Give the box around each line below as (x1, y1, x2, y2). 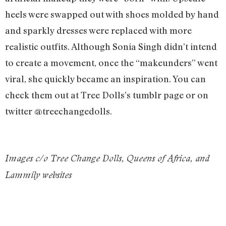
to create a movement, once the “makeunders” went (5, 57, 217, 69)
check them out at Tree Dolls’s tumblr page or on (5, 89, 208, 101)
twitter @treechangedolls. (5, 105, 112, 117)
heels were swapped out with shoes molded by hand (5, 9, 219, 20)
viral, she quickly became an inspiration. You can (5, 73, 206, 85)
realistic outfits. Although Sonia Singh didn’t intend (5, 41, 217, 52)
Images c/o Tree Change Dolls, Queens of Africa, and (5, 152, 209, 163)
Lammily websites (5, 169, 77, 180)
